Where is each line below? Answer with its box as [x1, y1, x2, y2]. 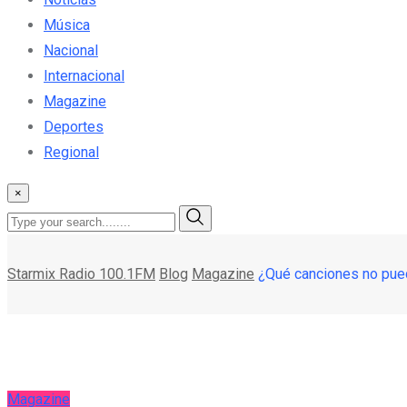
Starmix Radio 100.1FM [7, 264, 155, 283]
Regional [44, 143, 99, 161]
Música [44, 15, 90, 34]
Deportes [44, 117, 104, 135]
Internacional [44, 66, 124, 84]
